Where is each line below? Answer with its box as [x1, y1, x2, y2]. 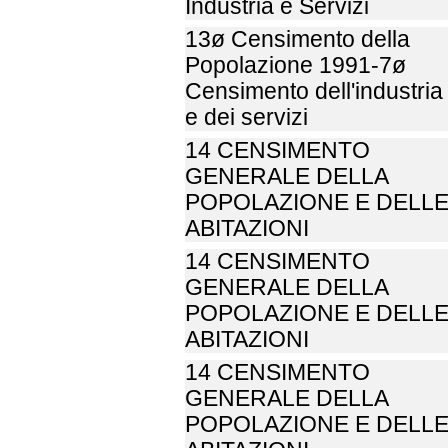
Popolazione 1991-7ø [185, 53, 406, 78]
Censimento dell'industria [185, 79, 443, 104]
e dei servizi [185, 105, 308, 130]
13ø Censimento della [185, 27, 410, 52]
